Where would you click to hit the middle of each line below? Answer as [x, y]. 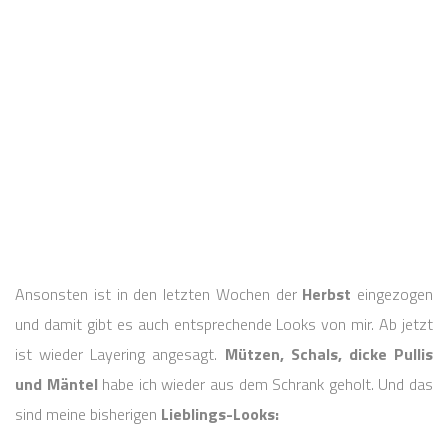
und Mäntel [56, 384]
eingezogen [392, 294]
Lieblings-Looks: [220, 414]
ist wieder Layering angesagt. [120, 354]
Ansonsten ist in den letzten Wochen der [159, 294]
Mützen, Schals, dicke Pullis [329, 354]
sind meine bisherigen [88, 414]
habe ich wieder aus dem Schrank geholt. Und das [265, 384]
